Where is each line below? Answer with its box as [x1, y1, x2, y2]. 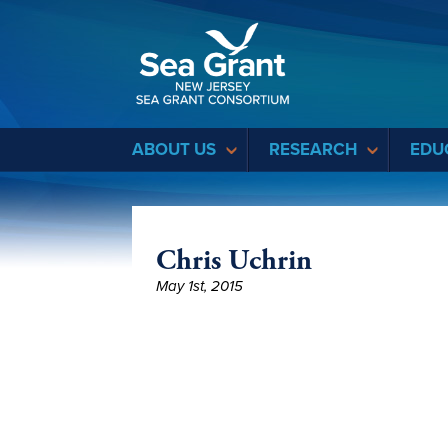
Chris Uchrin [156, 242, 312, 279]
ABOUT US [132, 139, 216, 160]
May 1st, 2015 [156, 277, 243, 295]
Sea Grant [293, 8, 358, 26]
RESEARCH [269, 139, 357, 160]
